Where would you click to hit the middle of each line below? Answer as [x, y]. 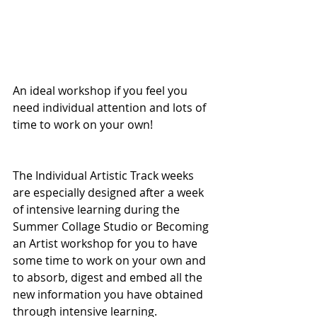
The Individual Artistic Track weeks [105, 176]
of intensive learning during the [98, 210]
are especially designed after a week [110, 193]
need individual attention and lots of [111, 108]
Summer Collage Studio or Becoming [112, 227]
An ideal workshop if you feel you [102, 91]
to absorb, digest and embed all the [109, 278]
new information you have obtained [109, 295]
